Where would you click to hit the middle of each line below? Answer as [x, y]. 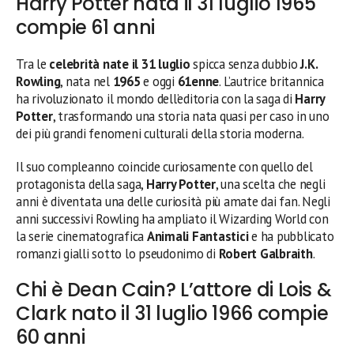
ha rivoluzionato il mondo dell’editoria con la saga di [156, 98]
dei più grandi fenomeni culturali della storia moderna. [160, 133]
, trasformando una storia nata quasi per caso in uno [191, 116]
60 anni [51, 337]
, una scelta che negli [270, 184]
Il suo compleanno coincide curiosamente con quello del [164, 166]
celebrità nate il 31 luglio [120, 64]
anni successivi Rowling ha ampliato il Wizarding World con [172, 218]
